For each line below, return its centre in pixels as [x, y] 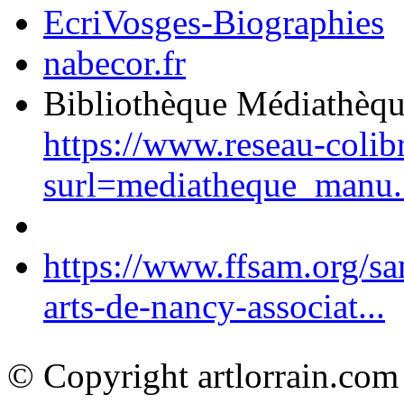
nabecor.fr [115, 63]
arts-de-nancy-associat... [214, 307]
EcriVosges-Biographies [214, 23]
